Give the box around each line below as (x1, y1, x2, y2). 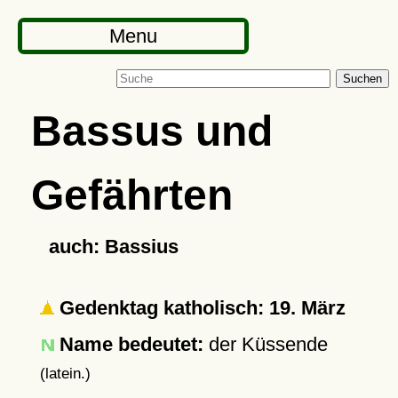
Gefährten (30, 171, 233, 219)
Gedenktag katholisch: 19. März (53, 297, 346, 319)
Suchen (343, 72, 382, 85)
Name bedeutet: (59, 333, 203, 355)
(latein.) (39, 365, 91, 381)
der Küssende (203, 333, 328, 355)
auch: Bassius (48, 235, 179, 258)
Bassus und (30, 107, 273, 155)
